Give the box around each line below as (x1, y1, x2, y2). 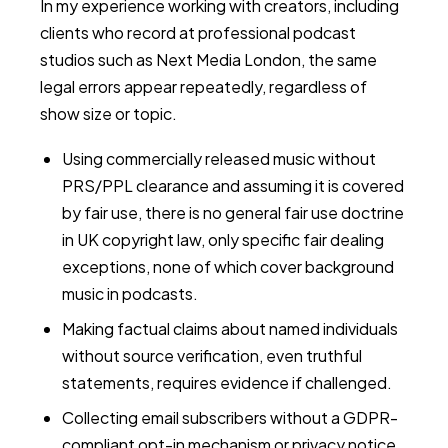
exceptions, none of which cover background (62, 256, 394, 277)
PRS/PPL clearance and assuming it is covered (62, 175, 404, 196)
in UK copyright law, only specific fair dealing (62, 229, 384, 250)
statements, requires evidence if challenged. (62, 372, 392, 393)
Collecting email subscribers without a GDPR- (62, 407, 398, 428)
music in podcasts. (62, 283, 198, 304)
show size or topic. (40, 103, 177, 124)
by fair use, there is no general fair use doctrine (62, 202, 404, 223)
